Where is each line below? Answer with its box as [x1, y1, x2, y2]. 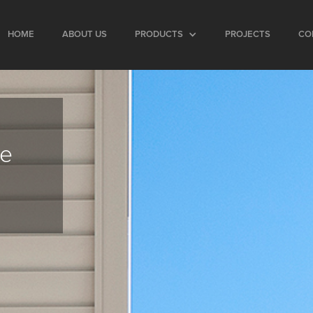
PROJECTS [224, 29, 270, 39]
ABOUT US [61, 29, 107, 39]
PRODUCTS [134, 29, 183, 39]
